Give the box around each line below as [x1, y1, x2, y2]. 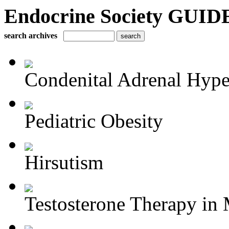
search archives [4, 31, 57, 40]
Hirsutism [25, 151, 103, 173]
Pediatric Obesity [25, 110, 163, 132]
